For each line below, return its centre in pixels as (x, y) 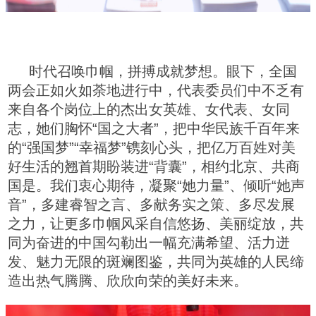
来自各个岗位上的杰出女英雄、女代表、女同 (149, 109)
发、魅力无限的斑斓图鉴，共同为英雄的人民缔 (156, 261)
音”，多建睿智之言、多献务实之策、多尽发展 (151, 204)
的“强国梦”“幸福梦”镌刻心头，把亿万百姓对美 (152, 147)
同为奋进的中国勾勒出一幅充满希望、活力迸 (149, 242)
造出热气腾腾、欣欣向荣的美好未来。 (128, 280)
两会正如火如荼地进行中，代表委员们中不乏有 (156, 90)
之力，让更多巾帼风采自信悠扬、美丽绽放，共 (156, 223)
